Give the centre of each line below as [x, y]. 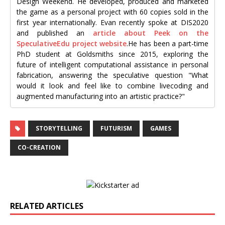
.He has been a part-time [168, 44]
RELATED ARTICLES [47, 206]
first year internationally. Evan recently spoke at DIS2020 [113, 23]
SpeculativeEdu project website [72, 44]
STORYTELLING [59, 129]
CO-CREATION [39, 148]
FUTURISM [116, 129]
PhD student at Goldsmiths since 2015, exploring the [113, 54]
